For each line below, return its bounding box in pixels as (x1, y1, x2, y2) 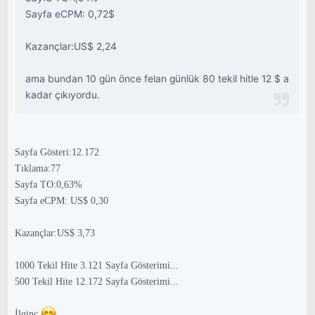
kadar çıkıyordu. (25, 89, 101, 101)
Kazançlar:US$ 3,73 (15, 228, 96, 238)
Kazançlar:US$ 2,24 (25, 41, 117, 52)
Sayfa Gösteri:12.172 (15, 147, 100, 157)
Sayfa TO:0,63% (15, 179, 83, 190)
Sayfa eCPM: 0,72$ (25, 8, 115, 20)
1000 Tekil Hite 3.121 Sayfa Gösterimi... (15, 260, 179, 271)
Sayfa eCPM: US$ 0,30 (15, 195, 109, 206)
